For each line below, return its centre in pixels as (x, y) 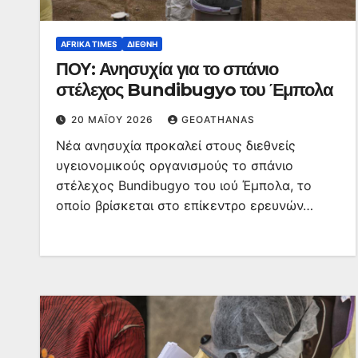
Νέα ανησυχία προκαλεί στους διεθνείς (176, 145)
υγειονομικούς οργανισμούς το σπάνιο (175, 165)
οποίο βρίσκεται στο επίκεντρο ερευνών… (185, 205)
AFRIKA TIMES (89, 44)
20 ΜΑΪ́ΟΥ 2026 (114, 119)
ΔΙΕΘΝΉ (142, 44)
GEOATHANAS (218, 119)
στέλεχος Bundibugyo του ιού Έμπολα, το (184, 185)
